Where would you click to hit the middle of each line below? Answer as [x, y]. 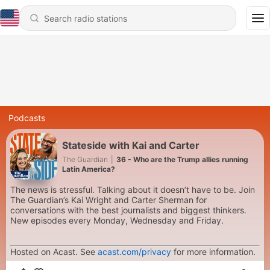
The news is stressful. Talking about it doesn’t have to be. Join [133, 190]
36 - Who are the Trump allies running [182, 159]
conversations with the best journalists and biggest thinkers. [128, 210]
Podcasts [27, 118]
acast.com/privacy [134, 252]
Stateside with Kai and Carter [131, 145]
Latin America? [89, 169]
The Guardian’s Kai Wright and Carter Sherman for [108, 200]
